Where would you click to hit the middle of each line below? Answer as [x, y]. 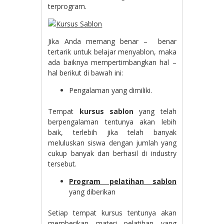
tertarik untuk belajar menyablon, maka [112, 52]
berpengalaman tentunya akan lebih [112, 122]
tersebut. [62, 164]
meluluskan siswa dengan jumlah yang [112, 143]
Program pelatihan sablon [123, 181]
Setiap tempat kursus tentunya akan [112, 213]
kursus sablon [109, 111]
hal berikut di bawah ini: [86, 73]
